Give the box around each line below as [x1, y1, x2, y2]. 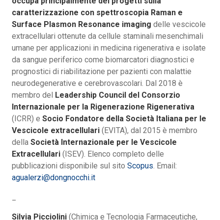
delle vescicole [151, 20, 206, 29]
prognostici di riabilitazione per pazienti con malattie [12, 67, 192, 77]
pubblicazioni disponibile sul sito [12, 161, 127, 171]
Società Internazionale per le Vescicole [30, 137, 177, 147]
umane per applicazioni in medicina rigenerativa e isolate [12, 43, 206, 53]
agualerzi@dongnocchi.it [12, 173, 95, 183]
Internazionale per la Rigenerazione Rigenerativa [12, 102, 194, 112]
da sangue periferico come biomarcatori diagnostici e [12, 55, 194, 65]
